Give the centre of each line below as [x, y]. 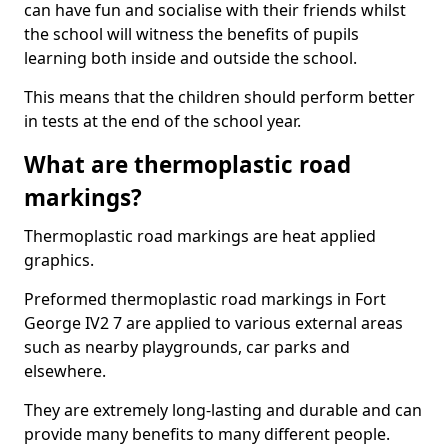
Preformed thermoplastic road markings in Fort [205, 299]
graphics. [59, 260]
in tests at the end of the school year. [162, 121]
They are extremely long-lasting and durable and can [223, 410]
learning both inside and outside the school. [190, 58]
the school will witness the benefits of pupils [191, 34]
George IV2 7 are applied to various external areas [213, 323]
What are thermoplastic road [187, 164]
